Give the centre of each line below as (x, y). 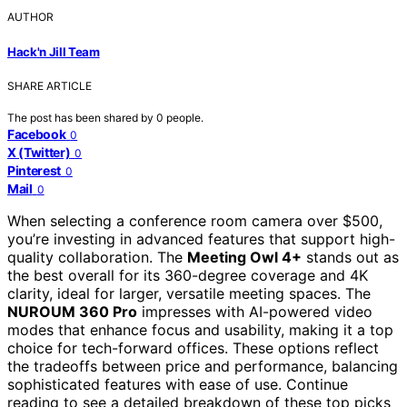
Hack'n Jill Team (54, 51)
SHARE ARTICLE (50, 85)
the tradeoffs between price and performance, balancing (203, 366)
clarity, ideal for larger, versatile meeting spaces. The (189, 293)
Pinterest (34, 170)
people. (185, 117)
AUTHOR (30, 17)
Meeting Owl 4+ (244, 257)
